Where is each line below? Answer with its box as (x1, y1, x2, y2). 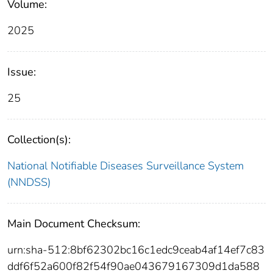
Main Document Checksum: (7, 216, 140, 231)
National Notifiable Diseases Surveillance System (7, 158, 244, 173)
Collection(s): (7, 132, 71, 147)
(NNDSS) (7, 174, 51, 190)
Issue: (7, 64, 36, 79)
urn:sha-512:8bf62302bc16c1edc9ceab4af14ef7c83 (7, 242, 264, 257)
